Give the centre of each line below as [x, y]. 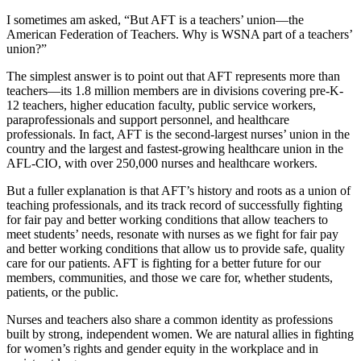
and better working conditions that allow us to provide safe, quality [176, 248]
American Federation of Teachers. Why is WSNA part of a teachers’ [179, 34]
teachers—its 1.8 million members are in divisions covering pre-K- [175, 90]
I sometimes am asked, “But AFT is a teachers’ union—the [155, 19]
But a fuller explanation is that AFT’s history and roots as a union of [178, 190]
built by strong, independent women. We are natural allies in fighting [180, 334]
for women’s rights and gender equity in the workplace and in [162, 348]
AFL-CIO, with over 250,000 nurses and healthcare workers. [162, 163]
